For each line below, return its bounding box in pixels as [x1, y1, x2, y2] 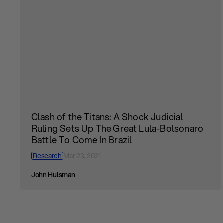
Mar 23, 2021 [63, 150, 101, 161]
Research [33, 150, 62, 161]
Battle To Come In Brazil [31, 133, 132, 147]
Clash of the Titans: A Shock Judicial [31, 111, 183, 124]
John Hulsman [31, 170, 75, 180]
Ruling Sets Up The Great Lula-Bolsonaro [31, 122, 204, 135]
